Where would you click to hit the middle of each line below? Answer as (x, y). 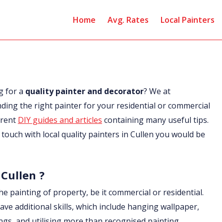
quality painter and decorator (84, 91)
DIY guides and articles (60, 120)
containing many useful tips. (155, 120)
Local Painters (188, 20)
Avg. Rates (128, 20)
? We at (157, 91)
